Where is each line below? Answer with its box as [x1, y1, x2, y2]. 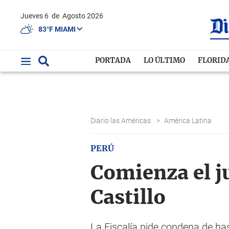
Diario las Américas [90, 117, 152, 125]
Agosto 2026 [62, 12, 103, 20]
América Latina [164, 117, 213, 125]
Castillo [90, 189, 166, 208]
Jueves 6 [25, 12, 50, 20]
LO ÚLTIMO [144, 57, 186, 64]
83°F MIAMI [38, 25, 77, 33]
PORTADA [95, 57, 131, 64]
